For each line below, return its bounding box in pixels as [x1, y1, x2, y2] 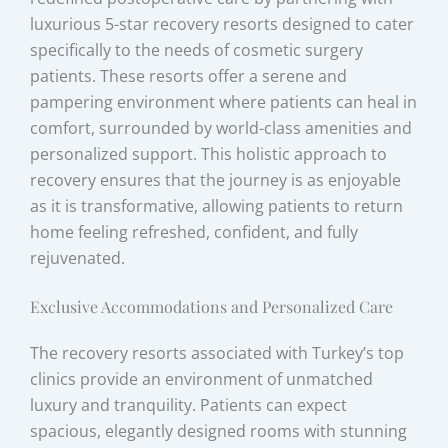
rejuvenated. [30, 247, 126, 270]
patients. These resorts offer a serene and [30, 65, 348, 88]
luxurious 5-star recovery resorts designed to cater [30, 13, 415, 36]
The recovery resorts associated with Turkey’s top [30, 341, 405, 364]
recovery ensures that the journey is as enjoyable [30, 169, 402, 192]
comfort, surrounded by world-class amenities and [30, 117, 413, 140]
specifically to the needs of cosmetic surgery [30, 39, 364, 62]
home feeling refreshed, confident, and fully [30, 221, 359, 244]
